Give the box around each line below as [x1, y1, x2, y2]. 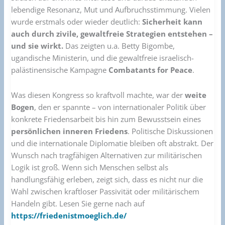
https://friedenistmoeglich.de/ [11, 210, 127, 220]
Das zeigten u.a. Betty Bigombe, [65, 41, 175, 51]
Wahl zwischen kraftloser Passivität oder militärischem [11, 186, 200, 196]
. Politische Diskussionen [128, 126, 213, 136]
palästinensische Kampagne [11, 65, 109, 75]
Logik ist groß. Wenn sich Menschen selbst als [11, 162, 169, 172]
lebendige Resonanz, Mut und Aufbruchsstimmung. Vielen [11, 5, 211, 15]
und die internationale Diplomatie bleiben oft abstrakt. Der [11, 138, 214, 148]
